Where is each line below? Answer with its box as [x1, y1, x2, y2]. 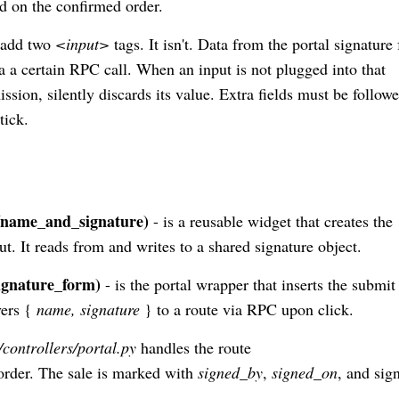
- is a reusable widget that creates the [149, 209, 393, 232]
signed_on [272, 361, 338, 383]
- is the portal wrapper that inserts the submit [101, 273, 395, 295]
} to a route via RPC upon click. [140, 297, 354, 320]
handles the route [136, 336, 251, 358]
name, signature [32, 297, 140, 320]
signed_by [198, 361, 263, 383]
